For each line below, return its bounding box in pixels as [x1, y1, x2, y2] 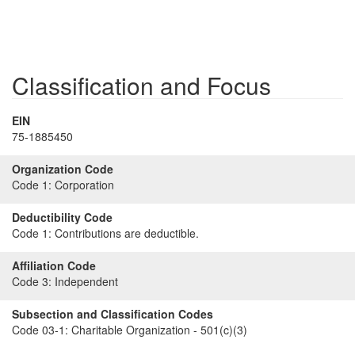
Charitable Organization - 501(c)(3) [68, 322, 247, 338]
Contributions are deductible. [52, 225, 199, 241]
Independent [52, 273, 118, 289]
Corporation [52, 177, 114, 193]
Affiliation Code [12, 258, 96, 273]
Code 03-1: [12, 322, 68, 338]
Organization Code [12, 161, 113, 177]
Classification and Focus [12, 68, 271, 102]
